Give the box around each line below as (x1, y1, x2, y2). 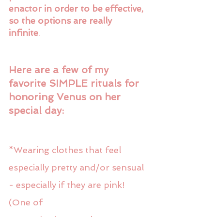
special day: (9, 104, 64, 116)
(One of (9, 197, 43, 207)
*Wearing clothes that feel (9, 144, 124, 155)
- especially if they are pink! (9, 179, 127, 190)
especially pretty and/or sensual (9, 162, 146, 172)
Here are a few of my (9, 63, 111, 76)
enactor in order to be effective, (9, 3, 146, 14)
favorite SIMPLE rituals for (9, 77, 142, 89)
